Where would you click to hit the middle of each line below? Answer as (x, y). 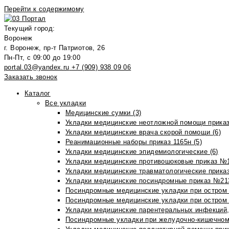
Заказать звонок (31, 77)
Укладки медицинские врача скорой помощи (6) (143, 132)
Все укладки (66, 103)
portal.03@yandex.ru (37, 67)
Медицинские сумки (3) (104, 113)
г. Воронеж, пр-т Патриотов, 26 (54, 48)
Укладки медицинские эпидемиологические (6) (142, 152)
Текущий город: (30, 28)
